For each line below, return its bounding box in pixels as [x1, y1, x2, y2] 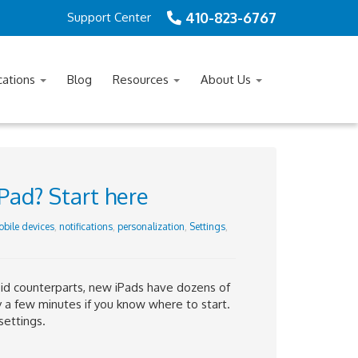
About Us [201, 72, 254, 87]
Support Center [67, 10, 151, 25]
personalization [117, 221, 185, 233]
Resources [113, 72, 172, 87]
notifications [58, 221, 113, 233]
